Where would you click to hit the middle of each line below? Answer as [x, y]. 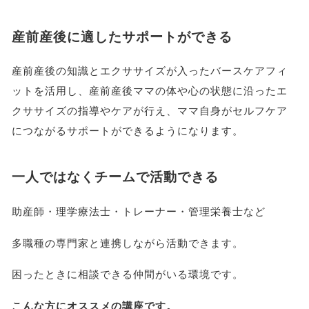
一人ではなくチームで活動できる [115, 177]
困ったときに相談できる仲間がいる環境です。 [127, 275]
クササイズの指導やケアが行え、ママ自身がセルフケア [149, 111]
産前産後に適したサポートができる [122, 37]
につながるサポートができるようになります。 [127, 131]
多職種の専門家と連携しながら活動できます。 [127, 243]
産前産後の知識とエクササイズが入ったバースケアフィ [149, 71]
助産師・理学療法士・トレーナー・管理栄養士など [138, 211]
